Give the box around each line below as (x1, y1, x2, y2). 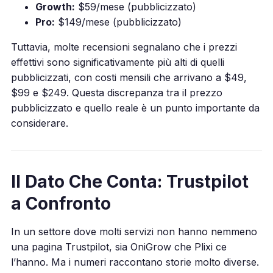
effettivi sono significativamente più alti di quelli (10, 55, 224, 68)
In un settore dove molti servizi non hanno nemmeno (10, 225, 257, 238)
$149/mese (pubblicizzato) (54, 15, 182, 28)
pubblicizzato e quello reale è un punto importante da (10, 101, 260, 114)
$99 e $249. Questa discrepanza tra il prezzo (10, 86, 222, 99)
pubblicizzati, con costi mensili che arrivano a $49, (10, 71, 247, 83)
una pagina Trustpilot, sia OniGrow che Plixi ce (10, 240, 227, 253)
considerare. (10, 116, 68, 129)
